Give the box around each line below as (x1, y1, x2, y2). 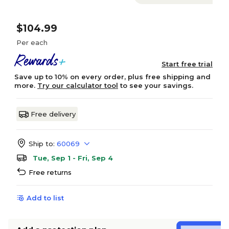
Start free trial (162, 60, 213, 68)
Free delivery (31, 110, 76, 118)
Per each (16, 38, 48, 47)
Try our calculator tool (37, 81, 118, 89)
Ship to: (29, 140, 55, 148)
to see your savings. (118, 81, 193, 89)
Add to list (27, 194, 64, 202)
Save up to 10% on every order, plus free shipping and (14, 73, 211, 81)
